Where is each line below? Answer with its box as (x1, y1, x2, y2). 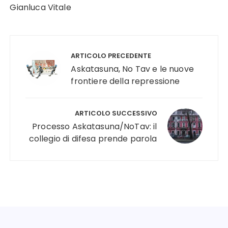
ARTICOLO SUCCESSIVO (74, 108, 157, 119)
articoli (9, 47, 52, 68)
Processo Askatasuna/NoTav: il (32, 121, 157, 133)
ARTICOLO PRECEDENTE (71, 51, 152, 61)
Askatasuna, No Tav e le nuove (71, 63, 194, 75)
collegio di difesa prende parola (28, 133, 157, 145)
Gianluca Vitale (10, 2, 71, 14)
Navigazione (9, 32, 78, 53)
